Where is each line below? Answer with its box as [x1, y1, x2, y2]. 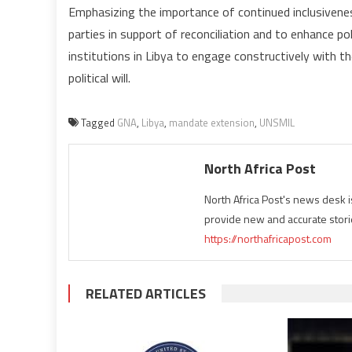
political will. [68, 68, 130, 88]
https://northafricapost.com [204, 230, 332, 247]
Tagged [81, 115, 117, 131]
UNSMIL [259, 115, 295, 131]
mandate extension [169, 115, 255, 131]
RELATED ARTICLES [86, 283, 206, 305]
